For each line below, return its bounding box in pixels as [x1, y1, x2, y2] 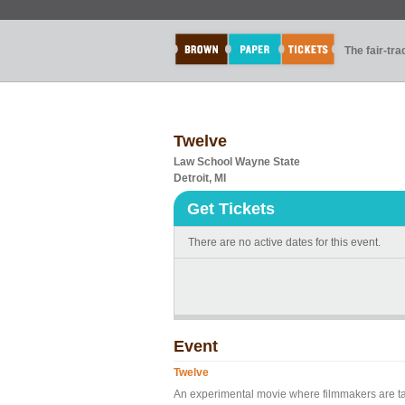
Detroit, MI [174, 172, 226, 184]
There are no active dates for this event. [188, 236, 381, 249]
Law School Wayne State [174, 155, 300, 168]
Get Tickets [187, 200, 275, 218]
